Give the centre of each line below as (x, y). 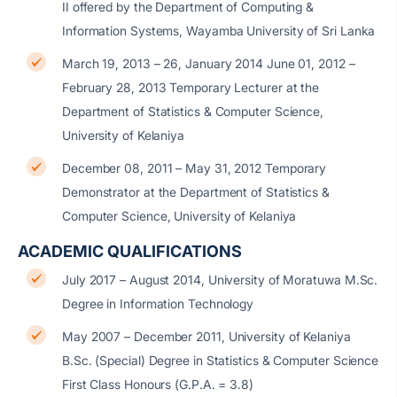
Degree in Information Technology (158, 304)
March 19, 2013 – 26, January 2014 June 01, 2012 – (209, 63)
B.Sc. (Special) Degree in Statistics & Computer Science (221, 360)
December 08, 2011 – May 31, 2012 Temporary (195, 168)
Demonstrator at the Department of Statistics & (196, 192)
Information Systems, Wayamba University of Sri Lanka (219, 31)
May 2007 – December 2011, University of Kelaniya (206, 336)
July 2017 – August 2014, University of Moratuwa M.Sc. (220, 280)
